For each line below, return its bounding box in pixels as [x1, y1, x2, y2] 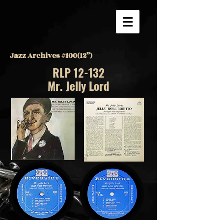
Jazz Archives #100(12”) [10, 50, 94, 61]
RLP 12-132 [53, 64, 105, 81]
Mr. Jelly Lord [48, 78, 110, 94]
